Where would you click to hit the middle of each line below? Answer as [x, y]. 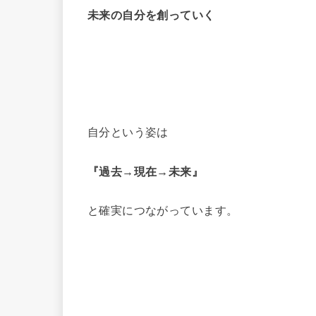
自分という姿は [128, 132]
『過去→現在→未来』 [146, 171]
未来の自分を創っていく [151, 15]
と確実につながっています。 [163, 210]
